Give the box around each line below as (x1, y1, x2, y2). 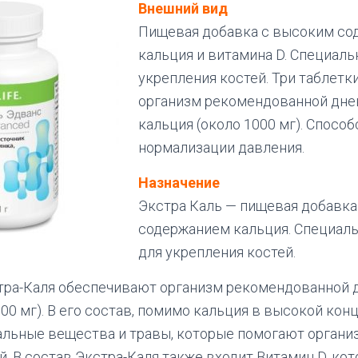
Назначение (138, 174, 220, 191)
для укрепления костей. (138, 244, 296, 261)
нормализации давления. (138, 139, 304, 156)
